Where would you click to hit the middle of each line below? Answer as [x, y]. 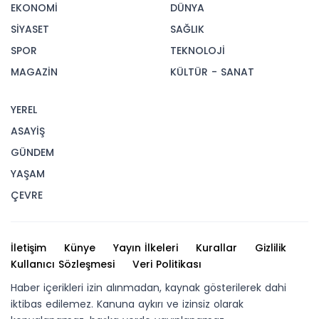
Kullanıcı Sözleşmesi [63, 265]
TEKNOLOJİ [198, 51]
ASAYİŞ [28, 131]
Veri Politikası [167, 265]
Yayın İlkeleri [146, 248]
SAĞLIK [187, 30]
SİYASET [30, 30]
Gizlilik [271, 248]
